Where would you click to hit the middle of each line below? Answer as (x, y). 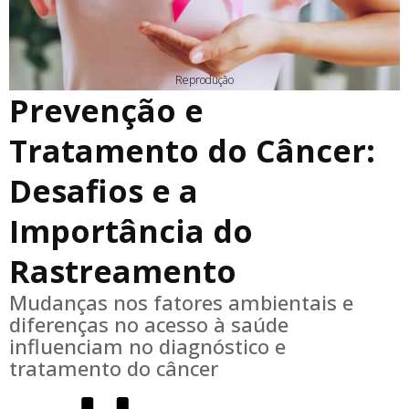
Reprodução (204, 80)
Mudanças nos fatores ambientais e (181, 303)
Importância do (131, 231)
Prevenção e (106, 111)
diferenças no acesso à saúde (149, 325)
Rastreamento (123, 272)
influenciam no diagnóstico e (147, 346)
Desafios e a (104, 191)
